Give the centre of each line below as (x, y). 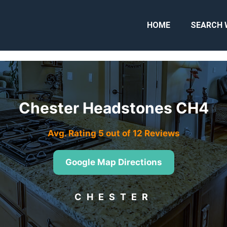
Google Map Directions (113, 162)
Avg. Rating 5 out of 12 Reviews (113, 133)
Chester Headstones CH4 (113, 108)
